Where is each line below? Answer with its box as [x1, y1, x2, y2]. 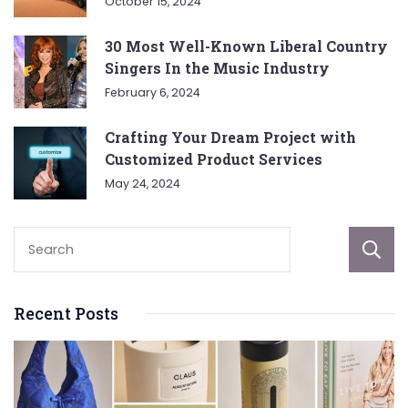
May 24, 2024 [105, 176, 180, 192]
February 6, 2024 [105, 85, 200, 101]
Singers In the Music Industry [105, 58, 330, 78]
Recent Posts [14, 302, 118, 325]
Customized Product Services [105, 149, 322, 169]
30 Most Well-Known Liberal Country [105, 36, 388, 56]
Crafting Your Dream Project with [105, 127, 356, 148]
